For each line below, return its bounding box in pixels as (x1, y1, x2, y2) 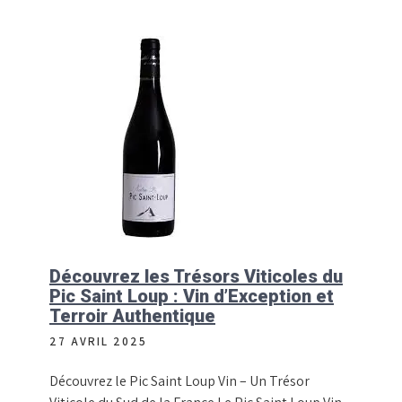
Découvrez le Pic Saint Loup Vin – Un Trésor (49, 371, 310, 390)
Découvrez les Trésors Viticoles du (49, 266, 343, 287)
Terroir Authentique (49, 305, 215, 327)
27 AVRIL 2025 (49, 334, 147, 349)
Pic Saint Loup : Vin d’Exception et (49, 285, 334, 307)
